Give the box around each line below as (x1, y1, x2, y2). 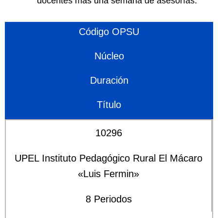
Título (97, 99, 121, 110)
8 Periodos (85, 194, 132, 204)
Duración (90, 75, 128, 86)
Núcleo (94, 51, 124, 61)
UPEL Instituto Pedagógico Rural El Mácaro (15, 153, 202, 163)
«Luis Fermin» (78, 168, 139, 179)
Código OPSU (79, 26, 139, 37)
